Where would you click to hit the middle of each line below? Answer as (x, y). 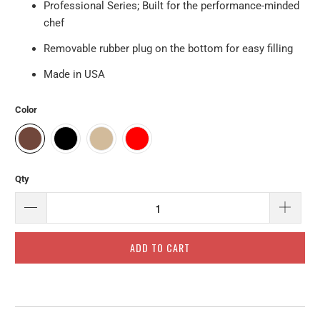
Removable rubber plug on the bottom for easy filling (169, 48)
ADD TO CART (160, 248)
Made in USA (75, 74)
